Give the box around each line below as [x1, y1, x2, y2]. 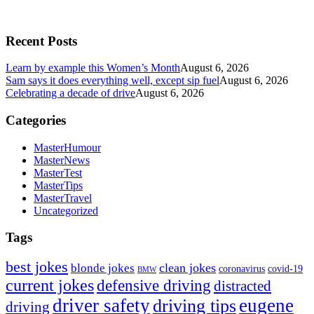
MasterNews [34, 153, 90, 166]
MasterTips [34, 179, 83, 191]
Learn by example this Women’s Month [6, 62, 180, 74]
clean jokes [159, 261, 216, 275]
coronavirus [219, 264, 265, 275]
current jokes [6, 276, 94, 295]
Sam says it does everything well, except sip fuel [6, 74, 219, 87]
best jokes [6, 259, 68, 276]
